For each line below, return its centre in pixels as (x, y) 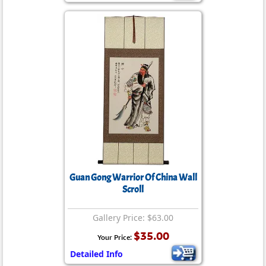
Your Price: (115, 237)
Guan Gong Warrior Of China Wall (133, 178)
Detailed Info (96, 254)
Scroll (133, 189)
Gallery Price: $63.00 (133, 218)
